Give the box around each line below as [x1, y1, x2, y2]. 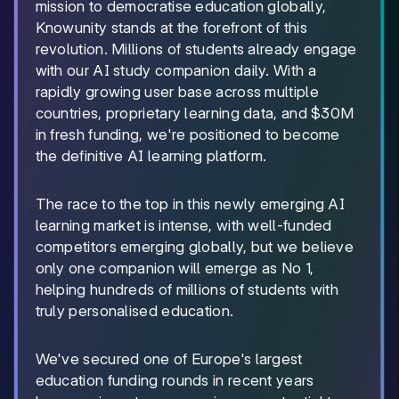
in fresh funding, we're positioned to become [35, 126, 340, 143]
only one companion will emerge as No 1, [35, 259, 314, 277]
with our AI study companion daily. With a [35, 61, 316, 79]
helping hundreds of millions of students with [35, 281, 339, 298]
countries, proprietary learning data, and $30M [35, 104, 354, 122]
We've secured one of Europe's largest [35, 350, 303, 368]
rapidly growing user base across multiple [35, 83, 319, 101]
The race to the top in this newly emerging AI [35, 195, 346, 213]
